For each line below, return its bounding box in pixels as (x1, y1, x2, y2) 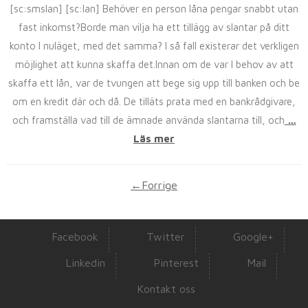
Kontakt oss (136, 283, 195, 295)
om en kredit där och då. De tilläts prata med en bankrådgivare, (12, 96, 296, 107)
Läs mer (133, 133, 175, 144)
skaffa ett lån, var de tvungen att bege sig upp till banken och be (8, 77, 300, 89)
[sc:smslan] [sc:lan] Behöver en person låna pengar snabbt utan (10, 3, 298, 14)
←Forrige (131, 179, 177, 191)
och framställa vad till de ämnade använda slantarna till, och (12, 114, 285, 126)
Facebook (52, 230, 98, 243)
